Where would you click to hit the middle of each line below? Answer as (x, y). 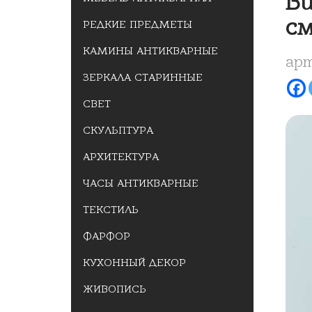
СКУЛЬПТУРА (118, 130)
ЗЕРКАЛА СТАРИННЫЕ (143, 77)
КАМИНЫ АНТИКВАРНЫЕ (150, 51)
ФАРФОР (107, 236)
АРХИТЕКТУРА (121, 157)
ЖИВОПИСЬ (115, 289)
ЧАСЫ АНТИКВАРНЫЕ (141, 183)
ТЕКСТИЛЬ (111, 210)
